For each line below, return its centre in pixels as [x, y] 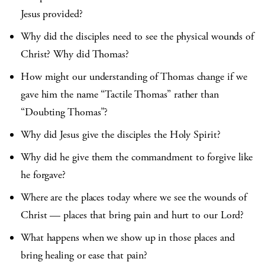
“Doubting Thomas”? [64, 112]
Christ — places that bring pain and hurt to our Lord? [132, 215]
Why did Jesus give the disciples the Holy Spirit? [121, 135]
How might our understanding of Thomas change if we [134, 77]
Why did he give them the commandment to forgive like [137, 157]
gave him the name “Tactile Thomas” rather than [120, 95]
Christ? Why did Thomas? [75, 54]
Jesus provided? [52, 14]
